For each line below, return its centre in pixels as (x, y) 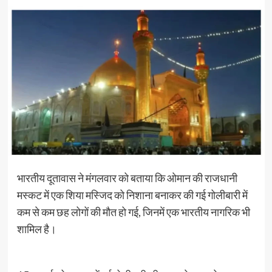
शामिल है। (36, 229)
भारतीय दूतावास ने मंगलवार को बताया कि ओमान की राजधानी (127, 178)
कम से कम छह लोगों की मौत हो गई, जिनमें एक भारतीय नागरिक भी (133, 212)
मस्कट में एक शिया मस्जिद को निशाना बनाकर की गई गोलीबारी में (132, 195)
